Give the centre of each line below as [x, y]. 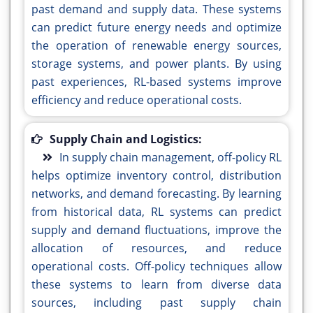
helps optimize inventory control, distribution [156, 176]
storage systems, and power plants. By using [156, 64]
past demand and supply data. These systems [156, 9]
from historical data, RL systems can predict [156, 212]
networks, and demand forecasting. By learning [156, 194]
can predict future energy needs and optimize [156, 28]
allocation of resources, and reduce [156, 248]
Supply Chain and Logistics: [126, 139]
